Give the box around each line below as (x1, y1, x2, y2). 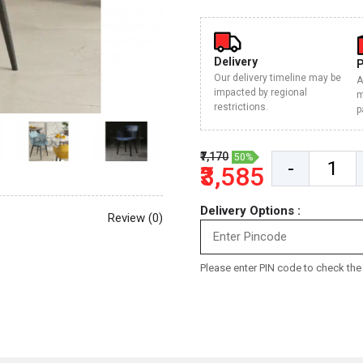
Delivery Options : (200, 203, 301, 218)
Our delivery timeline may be (214, 72, 342, 83)
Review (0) (107, 210, 163, 225)
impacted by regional (214, 87, 308, 98)
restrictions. (214, 101, 269, 113)
